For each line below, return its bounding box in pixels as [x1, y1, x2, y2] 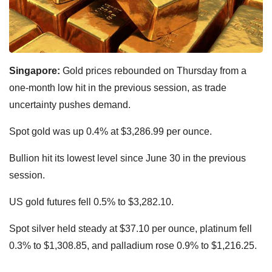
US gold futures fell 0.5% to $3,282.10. [9, 196, 174, 207]
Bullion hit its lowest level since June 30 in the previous [9, 152, 246, 163]
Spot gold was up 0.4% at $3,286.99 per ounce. [9, 126, 212, 137]
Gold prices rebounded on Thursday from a [63, 65, 246, 76]
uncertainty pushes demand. [9, 99, 131, 110]
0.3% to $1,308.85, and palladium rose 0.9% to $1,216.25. [9, 240, 259, 251]
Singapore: [9, 65, 63, 76]
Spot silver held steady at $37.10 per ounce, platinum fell [9, 223, 252, 234]
